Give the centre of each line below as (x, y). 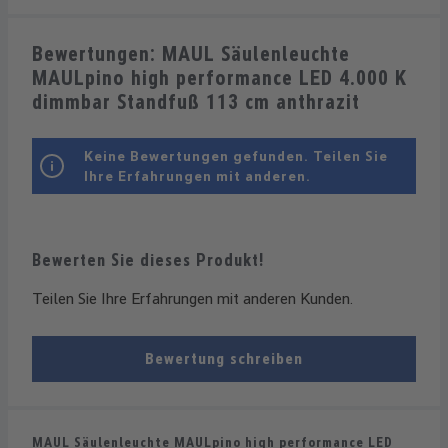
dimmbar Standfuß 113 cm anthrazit (196, 102)
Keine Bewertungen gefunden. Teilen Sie (236, 156)
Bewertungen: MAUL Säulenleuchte (191, 54)
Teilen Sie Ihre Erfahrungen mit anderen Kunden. (192, 299)
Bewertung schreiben (224, 359)
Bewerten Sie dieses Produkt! (148, 260)
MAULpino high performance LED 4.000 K (219, 78)
